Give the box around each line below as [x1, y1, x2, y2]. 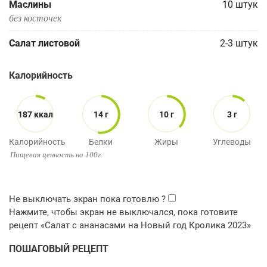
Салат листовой [9, 38, 80, 49]
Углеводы [213, 137, 251, 147]
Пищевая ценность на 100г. [10, 150, 103, 159]
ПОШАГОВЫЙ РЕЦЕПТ [9, 243, 108, 254]
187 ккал [17, 109, 53, 119]
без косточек [9, 11, 61, 24]
